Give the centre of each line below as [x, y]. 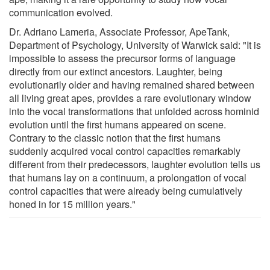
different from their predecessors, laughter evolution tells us [135, 165]
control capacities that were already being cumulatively [126, 191]
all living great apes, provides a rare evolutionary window [130, 98]
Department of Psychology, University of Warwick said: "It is [135, 45]
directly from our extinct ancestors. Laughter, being [116, 72]
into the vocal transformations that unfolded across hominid [134, 111]
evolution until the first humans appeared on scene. [118, 125]
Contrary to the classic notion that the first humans [115, 138]
